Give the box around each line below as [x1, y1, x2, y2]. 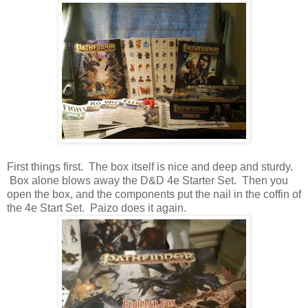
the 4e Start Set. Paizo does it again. [7, 201, 186, 214]
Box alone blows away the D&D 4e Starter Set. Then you [7, 174, 288, 186]
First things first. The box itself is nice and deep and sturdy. [7, 160, 293, 173]
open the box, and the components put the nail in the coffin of [7, 188, 301, 200]
